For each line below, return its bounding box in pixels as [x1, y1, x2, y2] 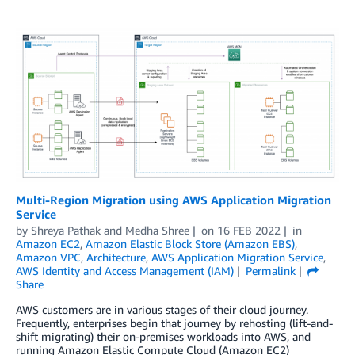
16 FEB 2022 [216, 223, 281, 237]
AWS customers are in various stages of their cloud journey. [16, 302, 308, 316]
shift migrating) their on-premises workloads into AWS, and [16, 329, 311, 343]
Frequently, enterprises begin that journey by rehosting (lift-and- [16, 315, 333, 330]
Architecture [86, 250, 146, 264]
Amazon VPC [16, 250, 81, 264]
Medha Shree [125, 223, 189, 237]
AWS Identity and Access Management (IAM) [16, 263, 234, 277]
